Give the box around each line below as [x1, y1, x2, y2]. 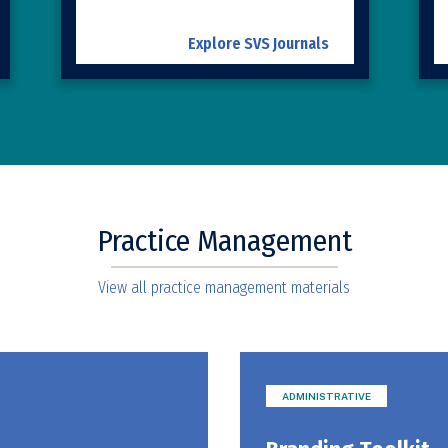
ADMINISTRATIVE [282, 389, 371, 402]
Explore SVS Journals [187, 33, 329, 53]
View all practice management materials [98, 277, 350, 297]
